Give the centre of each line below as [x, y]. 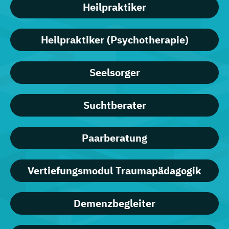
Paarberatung [114, 138]
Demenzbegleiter [114, 203]
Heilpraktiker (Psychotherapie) [114, 40]
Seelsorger [114, 73]
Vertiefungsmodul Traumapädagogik [114, 171]
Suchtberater [114, 105]
